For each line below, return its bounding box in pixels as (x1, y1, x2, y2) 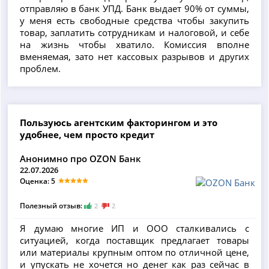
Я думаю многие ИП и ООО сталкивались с (20, 222, 249, 234)
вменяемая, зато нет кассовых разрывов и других (20, 50, 249, 63)
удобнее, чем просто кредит (20, 128, 155, 141)
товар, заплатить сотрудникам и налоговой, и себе (20, 26, 249, 39)
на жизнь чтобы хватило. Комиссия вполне (20, 38, 249, 51)
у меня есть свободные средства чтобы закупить (20, 14, 249, 27)
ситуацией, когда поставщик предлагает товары (20, 234, 249, 246)
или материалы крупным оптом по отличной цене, (20, 246, 249, 258)
